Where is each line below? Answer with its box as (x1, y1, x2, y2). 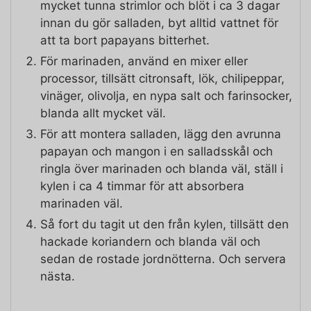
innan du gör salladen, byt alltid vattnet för (40, 15, 278, 30)
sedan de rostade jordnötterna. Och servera (40, 251, 286, 266)
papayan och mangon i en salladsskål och (40, 144, 273, 158)
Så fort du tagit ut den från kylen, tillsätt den (40, 217, 289, 231)
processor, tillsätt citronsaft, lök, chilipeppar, (40, 71, 285, 85)
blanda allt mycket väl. (40, 106, 166, 120)
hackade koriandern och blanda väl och (40, 234, 260, 249)
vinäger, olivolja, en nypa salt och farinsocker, (40, 88, 292, 103)
